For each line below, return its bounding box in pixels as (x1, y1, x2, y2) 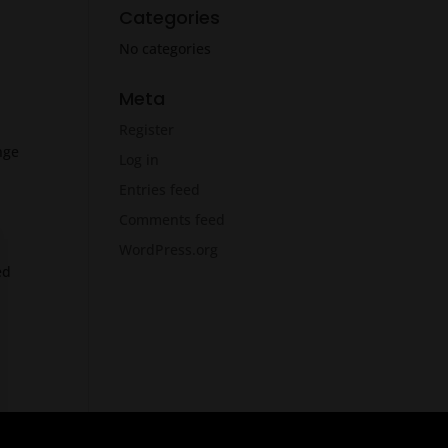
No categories (119, 39, 212, 59)
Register (119, 120, 175, 140)
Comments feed (119, 210, 226, 230)
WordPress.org (119, 240, 219, 260)
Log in (119, 150, 160, 170)
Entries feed (119, 180, 201, 200)
